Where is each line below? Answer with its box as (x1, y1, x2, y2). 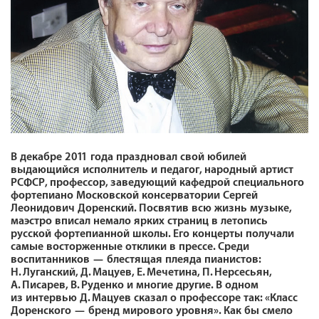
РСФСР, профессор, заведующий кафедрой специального (11, 176, 304, 189)
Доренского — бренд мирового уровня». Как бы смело (11, 304, 293, 317)
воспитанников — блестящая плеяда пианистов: (11, 253, 261, 266)
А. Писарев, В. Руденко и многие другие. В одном (11, 278, 258, 291)
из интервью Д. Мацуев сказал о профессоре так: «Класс (11, 291, 298, 304)
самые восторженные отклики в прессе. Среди (11, 240, 249, 253)
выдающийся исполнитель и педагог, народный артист (11, 163, 293, 176)
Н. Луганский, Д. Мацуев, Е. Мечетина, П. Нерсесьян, (11, 266, 271, 278)
